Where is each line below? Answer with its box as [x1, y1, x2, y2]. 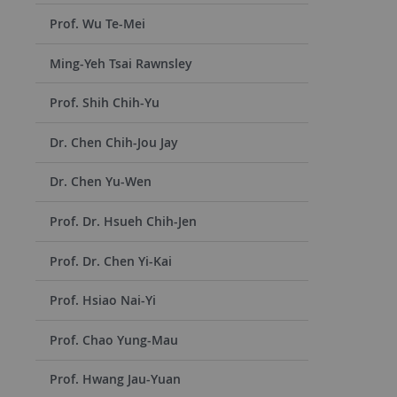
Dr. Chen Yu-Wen [50, 173, 152, 191]
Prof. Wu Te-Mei [50, 15, 145, 33]
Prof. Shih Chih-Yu [50, 94, 160, 112]
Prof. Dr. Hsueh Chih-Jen [50, 213, 197, 230]
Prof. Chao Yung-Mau [50, 331, 178, 348]
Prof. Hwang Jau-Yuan [50, 370, 181, 388]
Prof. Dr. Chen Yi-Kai [50, 252, 172, 269]
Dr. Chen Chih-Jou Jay [50, 133, 178, 151]
